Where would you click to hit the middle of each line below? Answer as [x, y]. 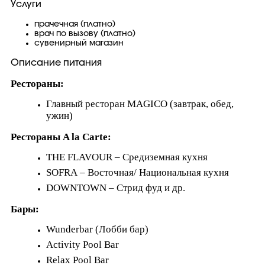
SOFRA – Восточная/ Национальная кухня [138, 172]
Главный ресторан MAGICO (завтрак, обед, [140, 104]
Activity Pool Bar [83, 245]
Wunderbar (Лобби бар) [98, 229]
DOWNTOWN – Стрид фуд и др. [116, 188]
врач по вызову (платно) [85, 34]
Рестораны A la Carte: [61, 137]
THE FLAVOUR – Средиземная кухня [127, 157]
